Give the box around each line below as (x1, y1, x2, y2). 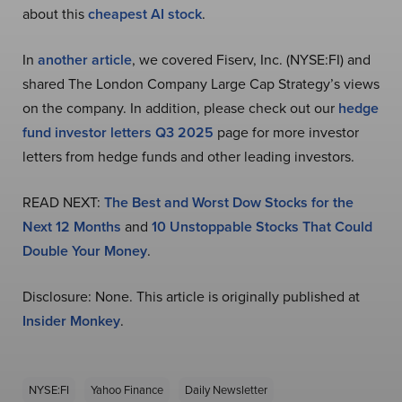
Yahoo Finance (91, 381, 163, 399)
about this (22, 4, 84, 25)
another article (38, 49, 132, 71)
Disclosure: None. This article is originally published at (22, 286, 360, 308)
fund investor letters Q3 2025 (22, 122, 214, 144)
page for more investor (214, 122, 359, 144)
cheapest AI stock (88, 4, 202, 25)
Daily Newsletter (185, 381, 267, 399)
